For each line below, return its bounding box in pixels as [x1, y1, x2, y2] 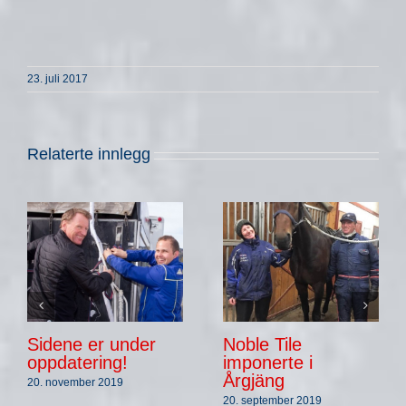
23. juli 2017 [27, 72, 88, 86]
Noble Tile [223, 333, 302, 354]
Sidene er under [27, 333, 156, 354]
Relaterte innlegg [27, 145, 150, 164]
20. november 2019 [27, 375, 123, 389]
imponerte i [223, 352, 313, 372]
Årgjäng [223, 370, 285, 391]
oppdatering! [27, 352, 128, 372]
